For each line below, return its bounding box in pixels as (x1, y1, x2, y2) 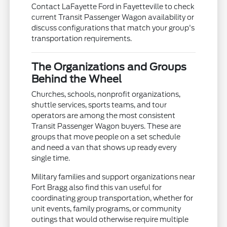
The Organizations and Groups (31, 61, 187, 73)
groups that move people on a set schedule (31, 133, 181, 141)
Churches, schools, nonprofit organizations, (31, 90, 181, 99)
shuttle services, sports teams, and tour (31, 101, 167, 109)
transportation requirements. (31, 34, 132, 43)
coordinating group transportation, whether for (31, 194, 194, 203)
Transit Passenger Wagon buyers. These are (31, 122, 181, 131)
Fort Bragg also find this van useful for (31, 183, 162, 192)
